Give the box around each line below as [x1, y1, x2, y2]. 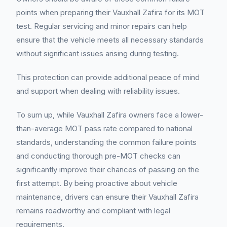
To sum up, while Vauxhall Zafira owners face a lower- [16, 110, 203, 120]
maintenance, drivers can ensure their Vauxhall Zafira [16, 192, 199, 202]
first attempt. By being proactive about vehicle [16, 178, 177, 188]
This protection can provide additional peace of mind [16, 72, 200, 82]
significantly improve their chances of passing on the [16, 165, 199, 174]
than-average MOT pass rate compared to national [16, 124, 193, 133]
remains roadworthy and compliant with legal [16, 206, 170, 215]
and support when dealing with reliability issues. [16, 86, 180, 96]
